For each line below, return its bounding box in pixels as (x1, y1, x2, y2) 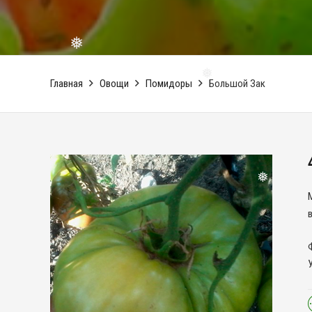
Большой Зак (209, 77, 265, 90)
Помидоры (146, 77, 192, 90)
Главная (50, 77, 83, 90)
